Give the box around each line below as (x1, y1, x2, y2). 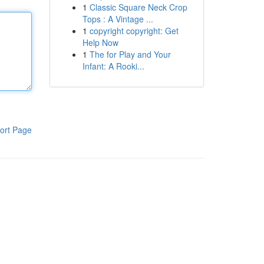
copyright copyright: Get (89, 25, 179, 37)
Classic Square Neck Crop (89, 1, 187, 13)
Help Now (82, 37, 118, 48)
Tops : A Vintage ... (82, 13, 153, 25)
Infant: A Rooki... (82, 60, 144, 72)
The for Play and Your (89, 48, 171, 60)
